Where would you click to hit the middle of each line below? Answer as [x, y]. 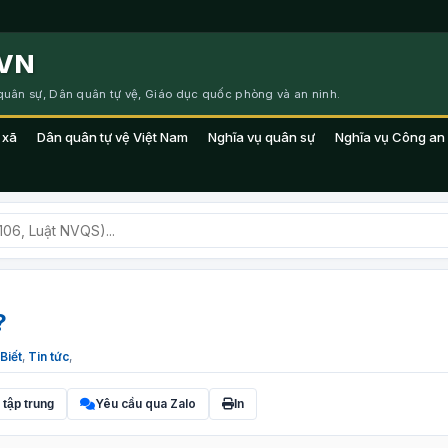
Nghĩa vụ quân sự [261, 137]
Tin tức [48, 356]
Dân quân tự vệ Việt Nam [112, 137]
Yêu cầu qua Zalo [145, 403]
